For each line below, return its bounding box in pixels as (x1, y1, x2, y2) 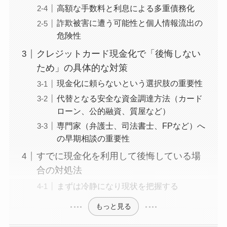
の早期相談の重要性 (56, 133, 130, 143)
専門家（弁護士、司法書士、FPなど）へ (56, 121, 205, 130)
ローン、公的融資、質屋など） (56, 106, 170, 116)
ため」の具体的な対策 (36, 63, 128, 73)
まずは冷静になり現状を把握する (56, 181, 178, 191)
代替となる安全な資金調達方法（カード (56, 93, 203, 103)
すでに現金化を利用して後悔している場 (36, 151, 201, 162)
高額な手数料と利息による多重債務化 (56, 4, 195, 13)
